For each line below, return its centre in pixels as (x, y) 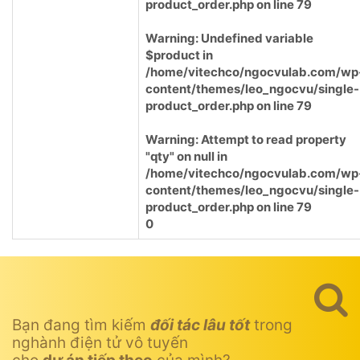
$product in (179, 55)
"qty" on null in (186, 156)
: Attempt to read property (271, 139)
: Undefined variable (254, 38)
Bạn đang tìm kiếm (81, 325)
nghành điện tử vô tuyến (100, 343)
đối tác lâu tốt (200, 325)
